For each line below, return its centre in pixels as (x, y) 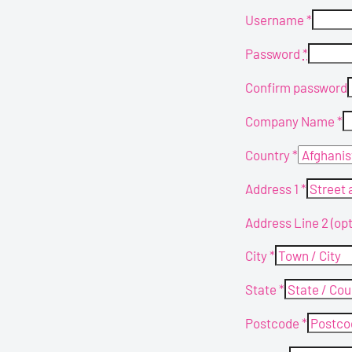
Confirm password (296, 88)
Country (269, 154)
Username (276, 20)
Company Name (291, 121)
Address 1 (273, 188)
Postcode (273, 323)
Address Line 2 (288, 222)
